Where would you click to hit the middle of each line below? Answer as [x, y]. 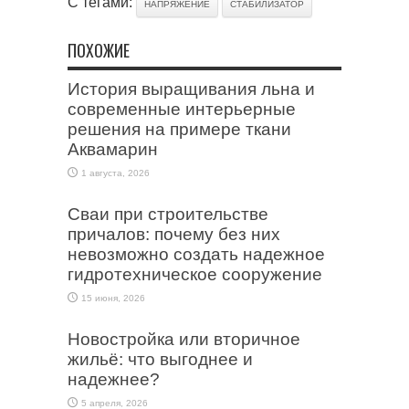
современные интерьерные [182, 109]
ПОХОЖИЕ [99, 50]
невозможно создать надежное [196, 254]
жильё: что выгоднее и [160, 359]
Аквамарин [113, 149]
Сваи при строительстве [168, 214]
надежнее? [114, 379]
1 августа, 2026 [115, 173]
